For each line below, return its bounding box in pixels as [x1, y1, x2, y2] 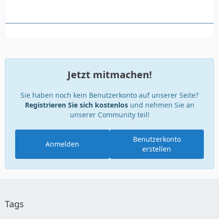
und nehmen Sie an [128, 100, 195, 109]
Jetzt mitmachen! [67, 67, 152, 81]
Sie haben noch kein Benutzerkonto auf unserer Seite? [21, 90, 198, 100]
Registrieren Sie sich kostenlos [24, 100, 128, 109]
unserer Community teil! [69, 109, 150, 119]
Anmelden [45, 139, 79, 149]
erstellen [142, 144, 171, 153]
